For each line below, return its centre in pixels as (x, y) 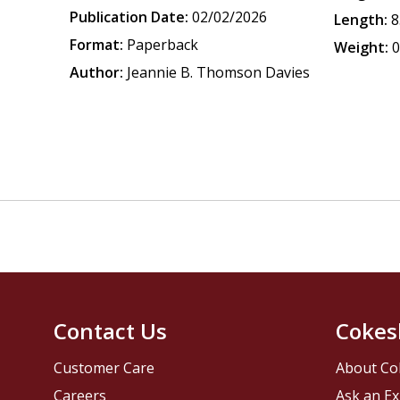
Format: (97, 45)
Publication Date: (129, 17)
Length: (361, 20)
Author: (97, 72)
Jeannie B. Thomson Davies (219, 72)
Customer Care (104, 368)
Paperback (163, 45)
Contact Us (111, 331)
